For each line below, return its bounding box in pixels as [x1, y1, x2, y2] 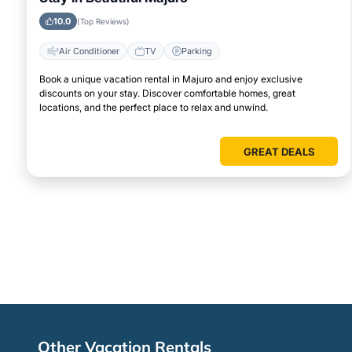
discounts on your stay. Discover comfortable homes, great [39, 87, 295, 100]
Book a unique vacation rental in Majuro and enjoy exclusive [39, 73, 302, 86]
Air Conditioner [59, 45, 119, 57]
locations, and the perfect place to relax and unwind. [39, 101, 268, 114]
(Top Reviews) [77, 16, 130, 27]
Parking [181, 45, 212, 57]
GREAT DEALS [243, 145, 315, 159]
